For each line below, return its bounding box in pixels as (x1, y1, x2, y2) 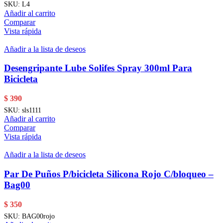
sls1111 (22, 106, 41, 114)
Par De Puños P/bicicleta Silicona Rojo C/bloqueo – (4, 169, 214, 180)
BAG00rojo (22, 212, 55, 220)
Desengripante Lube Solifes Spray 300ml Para (4, 63, 192, 74)
